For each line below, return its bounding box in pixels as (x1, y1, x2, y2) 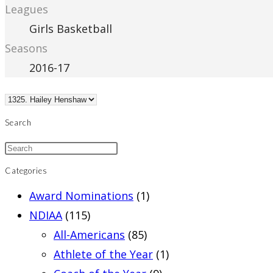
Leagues (5, 2, 48, 17)
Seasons (5, 41, 48, 56)
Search (5, 117, 32, 127)
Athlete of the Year (54, 247, 153, 262)
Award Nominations (29, 188, 133, 204)
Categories (5, 166, 48, 176)
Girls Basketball (29, 21, 112, 37)
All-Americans (54, 227, 125, 243)
